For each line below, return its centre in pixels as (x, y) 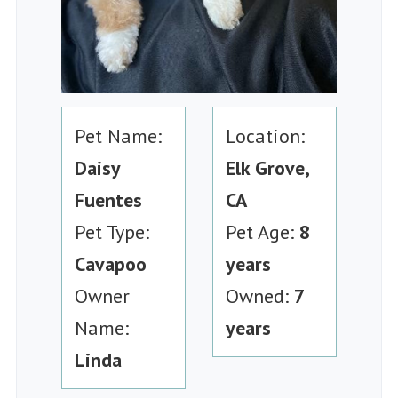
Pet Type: (112, 231)
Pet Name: (118, 135)
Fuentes (108, 199)
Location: (265, 135)
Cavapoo (111, 263)
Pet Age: (263, 231)
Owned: (260, 295)
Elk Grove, (267, 167)
